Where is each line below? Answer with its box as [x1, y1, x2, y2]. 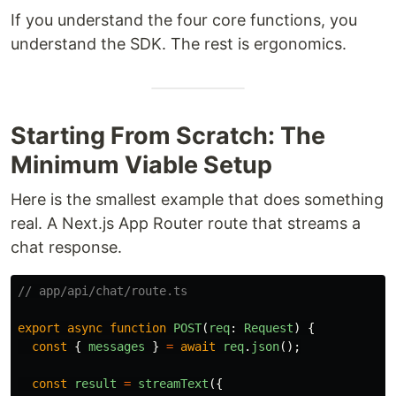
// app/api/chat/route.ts [18, 284, 187, 298]
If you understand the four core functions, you [11, 11, 357, 29]
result [74, 377, 117, 391]
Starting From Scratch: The [11, 121, 325, 150]
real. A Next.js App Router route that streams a [11, 214, 361, 232]
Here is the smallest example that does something [11, 190, 384, 209]
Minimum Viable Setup [11, 150, 272, 179]
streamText [138, 377, 209, 391]
